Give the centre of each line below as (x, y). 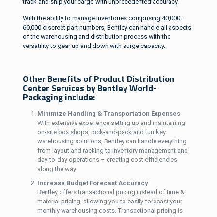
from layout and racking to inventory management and (112, 150)
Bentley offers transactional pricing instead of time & (111, 192)
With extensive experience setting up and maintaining (111, 123)
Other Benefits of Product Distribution (98, 78)
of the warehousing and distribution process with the (96, 36)
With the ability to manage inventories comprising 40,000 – (104, 18)
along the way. (57, 169)
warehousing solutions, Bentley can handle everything (112, 141)
